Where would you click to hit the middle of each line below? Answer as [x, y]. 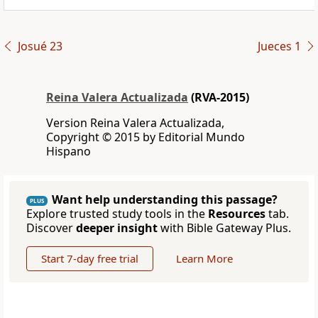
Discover [51, 228]
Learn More [204, 259]
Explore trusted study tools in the [117, 214]
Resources [237, 214]
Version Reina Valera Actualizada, [135, 123]
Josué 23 [40, 46]
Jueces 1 [279, 46]
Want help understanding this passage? [165, 200]
